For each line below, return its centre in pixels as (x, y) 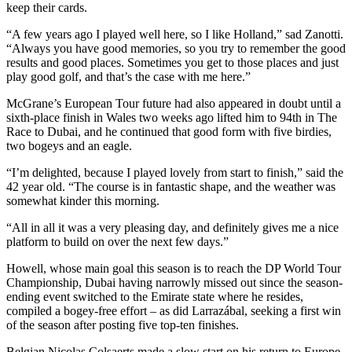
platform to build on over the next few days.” (117, 241)
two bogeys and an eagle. (69, 145)
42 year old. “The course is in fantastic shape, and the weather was (171, 186)
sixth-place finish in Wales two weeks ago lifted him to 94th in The (172, 117)
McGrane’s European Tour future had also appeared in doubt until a (174, 103)
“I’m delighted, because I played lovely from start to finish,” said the (175, 172)
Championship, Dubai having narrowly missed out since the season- (174, 282)
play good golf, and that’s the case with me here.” (128, 76)
